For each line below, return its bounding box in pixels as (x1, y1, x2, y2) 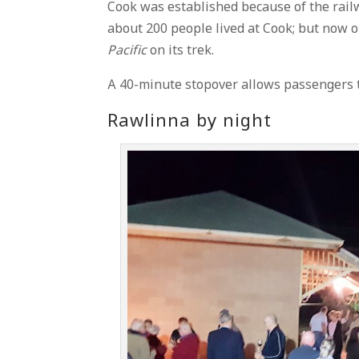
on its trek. (147, 42, 215, 59)
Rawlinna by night (107, 110, 272, 134)
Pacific (107, 42, 147, 59)
